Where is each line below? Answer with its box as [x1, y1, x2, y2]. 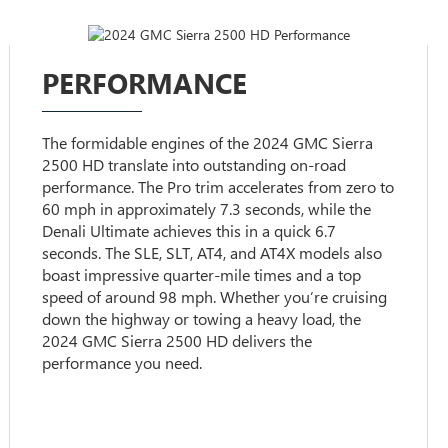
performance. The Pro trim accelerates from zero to [42, 176, 395, 198]
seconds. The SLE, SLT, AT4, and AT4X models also [42, 242, 383, 264]
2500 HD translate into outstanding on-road [42, 154, 347, 176]
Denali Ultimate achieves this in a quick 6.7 [42, 220, 337, 242]
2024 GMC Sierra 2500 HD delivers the [42, 330, 313, 352]
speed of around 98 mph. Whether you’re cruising [42, 286, 388, 308]
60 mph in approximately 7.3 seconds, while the [42, 198, 372, 220]
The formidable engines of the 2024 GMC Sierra [42, 132, 374, 154]
